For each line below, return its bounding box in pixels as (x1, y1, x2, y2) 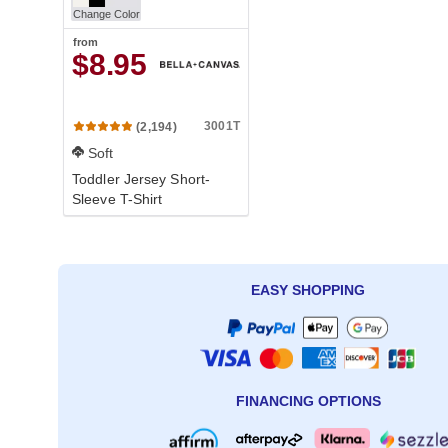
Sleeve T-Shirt (72, 191, 163, 207)
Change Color (73, 8, 140, 20)
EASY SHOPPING (251, 282, 366, 298)
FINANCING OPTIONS (235, 393, 381, 409)
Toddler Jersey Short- (72, 171, 211, 187)
